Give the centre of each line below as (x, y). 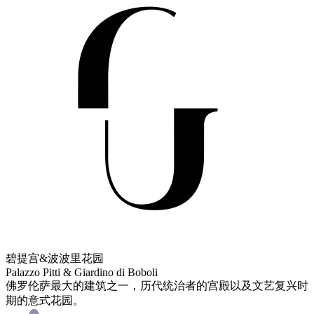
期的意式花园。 (45, 300)
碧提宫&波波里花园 (55, 258)
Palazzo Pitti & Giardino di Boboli (82, 272)
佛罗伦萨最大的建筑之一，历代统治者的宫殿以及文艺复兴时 (157, 286)
